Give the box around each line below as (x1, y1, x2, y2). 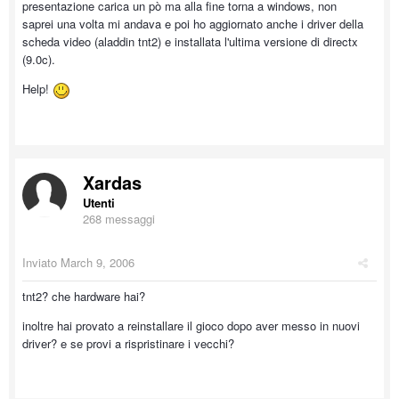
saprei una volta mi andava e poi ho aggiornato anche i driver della (22, 15, 363, 32)
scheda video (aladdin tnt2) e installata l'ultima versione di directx (22, 33, 358, 50)
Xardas (83, 169, 142, 195)
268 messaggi (83, 210, 155, 227)
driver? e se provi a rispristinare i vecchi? (22, 335, 234, 352)
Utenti (83, 194, 115, 211)
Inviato (22, 254, 61, 271)
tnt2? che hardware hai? (22, 288, 145, 305)
